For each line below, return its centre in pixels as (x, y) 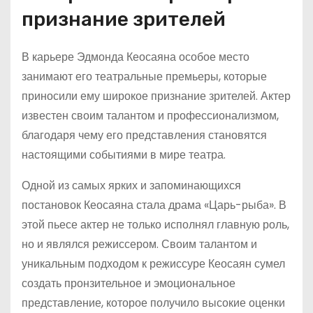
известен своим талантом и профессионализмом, (150, 116)
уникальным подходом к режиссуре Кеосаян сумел (153, 264)
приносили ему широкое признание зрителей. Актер (156, 96)
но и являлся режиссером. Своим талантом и (139, 244)
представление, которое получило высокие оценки (153, 303)
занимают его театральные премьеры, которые (144, 77)
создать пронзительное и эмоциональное (129, 283)
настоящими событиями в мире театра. (124, 155)
